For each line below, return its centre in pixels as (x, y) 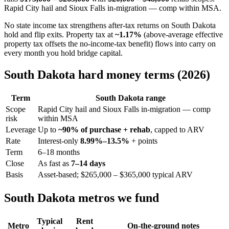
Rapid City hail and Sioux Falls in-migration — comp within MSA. (113, 8)
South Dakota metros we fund (82, 198)
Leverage (21, 130)
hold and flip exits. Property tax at (60, 35)
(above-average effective (182, 35)
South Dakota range (131, 98)
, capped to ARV (177, 130)
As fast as (54, 164)
